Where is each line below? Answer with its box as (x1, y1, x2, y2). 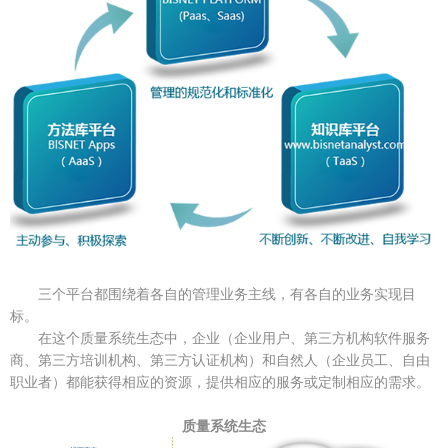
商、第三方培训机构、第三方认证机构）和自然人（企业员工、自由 (10, 351, 430, 368)
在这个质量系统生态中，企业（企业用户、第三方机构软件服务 (38, 329, 430, 346)
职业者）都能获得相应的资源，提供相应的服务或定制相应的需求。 (10, 373, 430, 390)
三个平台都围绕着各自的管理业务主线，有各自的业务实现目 (38, 285, 416, 302)
